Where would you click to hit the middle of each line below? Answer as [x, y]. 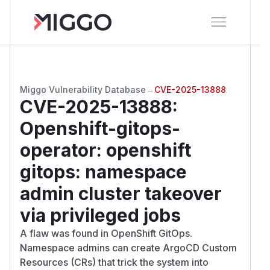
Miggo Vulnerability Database [83, 89]
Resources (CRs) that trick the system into [114, 262]
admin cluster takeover [121, 193]
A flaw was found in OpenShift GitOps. [106, 233]
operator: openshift [105, 150]
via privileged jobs [100, 215]
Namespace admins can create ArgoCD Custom [128, 247]
